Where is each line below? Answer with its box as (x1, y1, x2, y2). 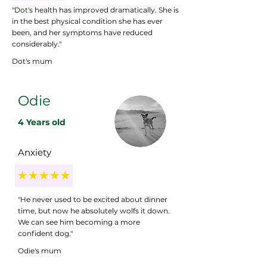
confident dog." (18, 228, 73, 238)
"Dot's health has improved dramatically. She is (12, 5, 179, 14)
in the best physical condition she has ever (12, 16, 163, 26)
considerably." (12, 39, 61, 48)
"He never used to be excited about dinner (18, 194, 167, 204)
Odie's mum (18, 246, 61, 255)
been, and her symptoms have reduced (12, 27, 153, 37)
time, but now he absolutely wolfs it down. (18, 206, 170, 215)
